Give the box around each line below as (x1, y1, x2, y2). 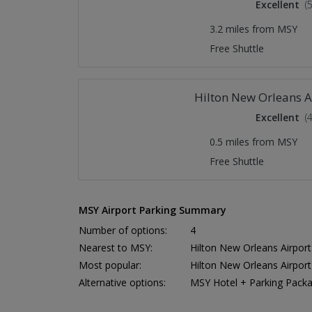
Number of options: (79, 223, 167, 237)
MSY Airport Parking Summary (79, 203, 226, 217)
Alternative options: (79, 275, 166, 289)
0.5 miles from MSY (210, 134, 297, 148)
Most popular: (79, 258, 141, 272)
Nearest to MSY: (79, 240, 153, 254)
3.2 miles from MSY (210, 22, 297, 36)
